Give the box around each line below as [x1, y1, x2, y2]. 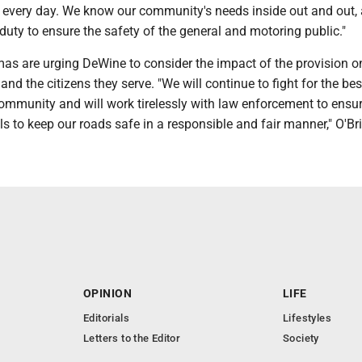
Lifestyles [283, 312, 331, 324]
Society [283, 332, 319, 344]
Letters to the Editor [83, 332, 181, 344]
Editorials [83, 312, 129, 324]
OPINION [83, 287, 132, 300]
